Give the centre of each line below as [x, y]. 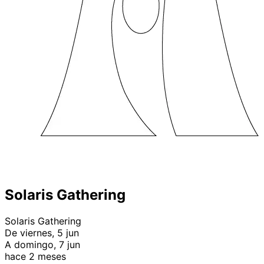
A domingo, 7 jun [42, 244]
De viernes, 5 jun [42, 232]
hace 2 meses [35, 256]
